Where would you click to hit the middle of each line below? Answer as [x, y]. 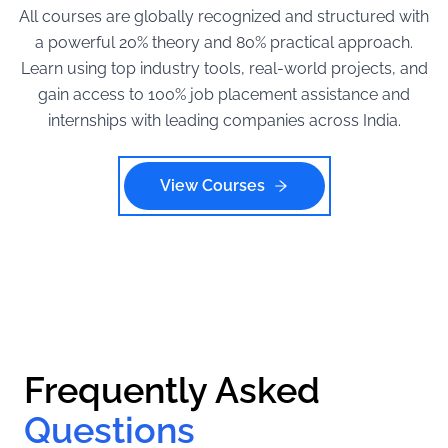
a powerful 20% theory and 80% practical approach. [224, 43]
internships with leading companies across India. [224, 121]
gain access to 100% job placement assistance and [224, 95]
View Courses [212, 186]
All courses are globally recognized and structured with [224, 17]
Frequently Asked [172, 390]
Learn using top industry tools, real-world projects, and [224, 69]
